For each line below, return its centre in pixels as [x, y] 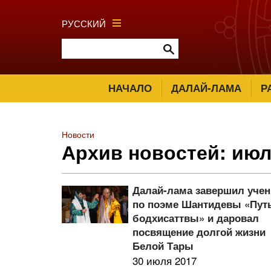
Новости [78, 134]
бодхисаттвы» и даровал [196, 218]
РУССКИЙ [84, 23]
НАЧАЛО [130, 88]
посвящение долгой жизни [199, 232]
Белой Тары [163, 246]
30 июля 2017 [165, 260]
